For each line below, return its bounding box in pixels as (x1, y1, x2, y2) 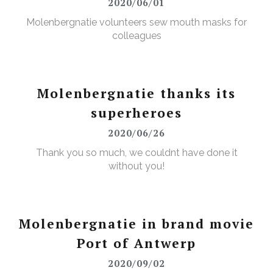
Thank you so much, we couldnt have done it (35, 147, 238, 159)
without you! (108, 160, 165, 172)
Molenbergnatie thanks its (37, 85, 236, 102)
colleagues (112, 30, 161, 42)
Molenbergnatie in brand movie (19, 215, 254, 233)
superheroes (91, 104, 182, 122)
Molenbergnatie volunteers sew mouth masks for (26, 16, 247, 29)
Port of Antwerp (77, 235, 196, 252)
